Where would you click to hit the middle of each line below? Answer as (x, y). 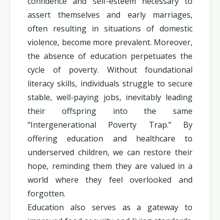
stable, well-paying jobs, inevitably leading (110, 97)
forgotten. (46, 193)
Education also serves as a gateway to (110, 207)
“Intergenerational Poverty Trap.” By (110, 125)
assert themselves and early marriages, (110, 15)
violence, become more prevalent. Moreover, (110, 42)
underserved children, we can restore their (110, 152)
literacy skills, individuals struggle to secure (110, 83)
